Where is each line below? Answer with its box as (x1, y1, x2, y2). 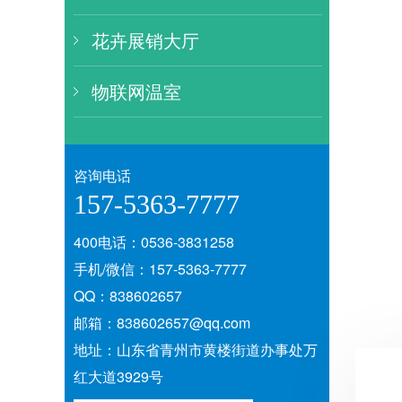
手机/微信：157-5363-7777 (74, 258, 247, 279)
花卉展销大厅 (92, 27, 199, 53)
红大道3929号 (74, 366, 163, 387)
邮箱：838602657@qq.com (74, 312, 265, 333)
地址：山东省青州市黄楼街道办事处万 (74, 339, 318, 360)
